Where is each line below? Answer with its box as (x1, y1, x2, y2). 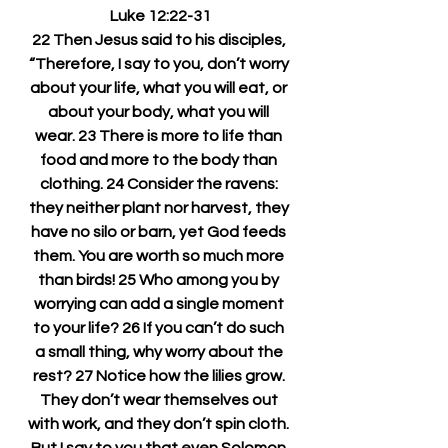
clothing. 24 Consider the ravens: (39, 176, 281, 192)
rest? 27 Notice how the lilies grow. (32, 368, 288, 384)
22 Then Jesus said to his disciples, (31, 32, 289, 48)
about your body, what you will (48, 104, 272, 120)
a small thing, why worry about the (34, 344, 286, 360)
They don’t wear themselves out (39, 392, 281, 408)
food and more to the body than (40, 152, 280, 168)
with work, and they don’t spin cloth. (28, 416, 292, 432)
